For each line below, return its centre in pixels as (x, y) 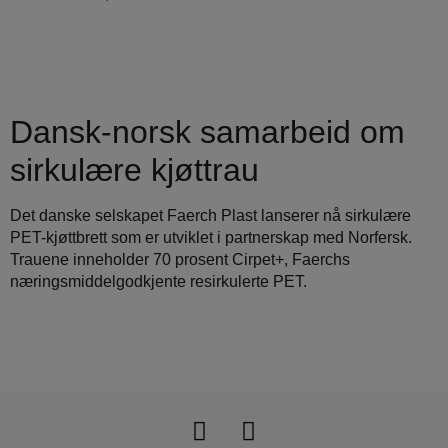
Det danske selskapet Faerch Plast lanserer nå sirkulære (210, 216)
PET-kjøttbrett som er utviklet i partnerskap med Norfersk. (211, 238)
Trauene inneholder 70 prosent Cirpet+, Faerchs (180, 260)
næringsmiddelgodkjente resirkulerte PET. (158, 282)
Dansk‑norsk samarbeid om (207, 132)
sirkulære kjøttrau (134, 170)
